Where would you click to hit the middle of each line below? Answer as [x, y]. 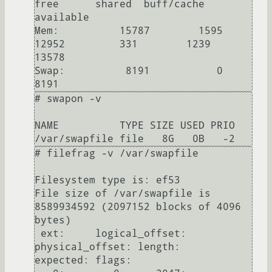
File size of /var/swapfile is [123, 194]
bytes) [53, 220]
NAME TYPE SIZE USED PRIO [135, 126]
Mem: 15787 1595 [129, 31]
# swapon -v [68, 99]
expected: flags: [83, 260]
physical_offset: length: [107, 247]
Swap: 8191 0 [129, 71]
